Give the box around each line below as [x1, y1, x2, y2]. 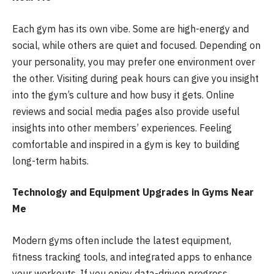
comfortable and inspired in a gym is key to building [12, 138, 240, 150]
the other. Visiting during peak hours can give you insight [12, 72, 259, 84]
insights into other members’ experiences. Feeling [12, 121, 232, 134]
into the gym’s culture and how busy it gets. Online [12, 88, 234, 101]
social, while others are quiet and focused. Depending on [12, 39, 261, 51]
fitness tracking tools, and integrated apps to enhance [12, 250, 252, 263]
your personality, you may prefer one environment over [12, 55, 255, 68]
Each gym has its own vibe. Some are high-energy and [12, 22, 249, 35]
